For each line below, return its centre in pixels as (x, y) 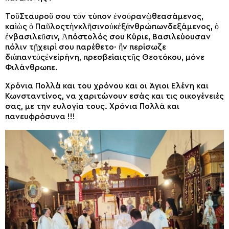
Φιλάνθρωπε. (31, 67)
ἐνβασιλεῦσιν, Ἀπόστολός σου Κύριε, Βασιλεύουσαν (108, 37)
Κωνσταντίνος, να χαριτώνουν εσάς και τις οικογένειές (114, 96)
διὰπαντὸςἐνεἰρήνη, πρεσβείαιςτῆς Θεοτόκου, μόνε (105, 57)
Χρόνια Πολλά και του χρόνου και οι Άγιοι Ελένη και (107, 86)
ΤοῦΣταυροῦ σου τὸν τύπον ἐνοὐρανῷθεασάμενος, (104, 16)
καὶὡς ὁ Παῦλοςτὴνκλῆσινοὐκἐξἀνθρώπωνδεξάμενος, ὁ (112, 27)
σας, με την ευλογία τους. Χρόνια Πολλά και (92, 106)
